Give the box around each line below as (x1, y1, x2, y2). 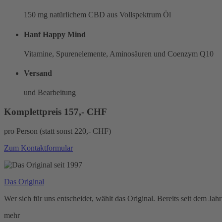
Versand (24, 69, 52, 78)
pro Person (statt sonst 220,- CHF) (4, 126, 111, 135)
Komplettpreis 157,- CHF (4, 107, 107, 117)
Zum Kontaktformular (4, 143, 73, 152)
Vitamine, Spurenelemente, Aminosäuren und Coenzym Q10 (24, 49, 214, 58)
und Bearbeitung (24, 88, 76, 97)
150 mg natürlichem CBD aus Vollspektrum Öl (24, 10, 171, 19)
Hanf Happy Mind (24, 30, 86, 39)
